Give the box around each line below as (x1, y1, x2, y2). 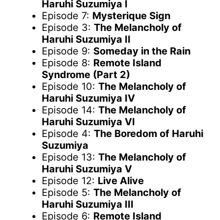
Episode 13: (42, 151, 98, 164)
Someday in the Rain (93, 45, 191, 57)
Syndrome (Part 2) (42, 69, 130, 81)
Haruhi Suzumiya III (42, 198, 134, 211)
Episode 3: (42, 22, 94, 34)
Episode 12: (42, 175, 98, 187)
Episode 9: (42, 45, 93, 57)
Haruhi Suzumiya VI (42, 116, 135, 128)
